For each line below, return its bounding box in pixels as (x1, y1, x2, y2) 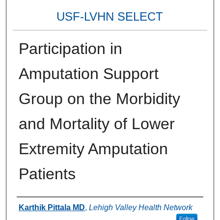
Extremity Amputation (18, 140, 168, 158)
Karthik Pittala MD (18, 203, 85, 212)
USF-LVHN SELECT (56, 9, 164, 23)
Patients (18, 165, 76, 183)
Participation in (18, 40, 122, 58)
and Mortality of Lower (18, 115, 175, 133)
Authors (16, 200, 57, 214)
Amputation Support (18, 65, 159, 83)
